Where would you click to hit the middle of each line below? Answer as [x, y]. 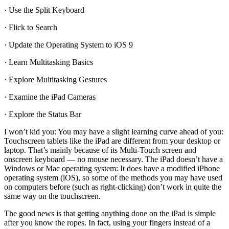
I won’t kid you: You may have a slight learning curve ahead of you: [114, 132]
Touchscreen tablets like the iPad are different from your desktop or [112, 141]
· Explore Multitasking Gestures [55, 80]
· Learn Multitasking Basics [49, 62]
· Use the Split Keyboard [44, 10]
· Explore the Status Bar [43, 114]
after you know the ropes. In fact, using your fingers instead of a [107, 223]
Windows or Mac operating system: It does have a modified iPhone [112, 169]
